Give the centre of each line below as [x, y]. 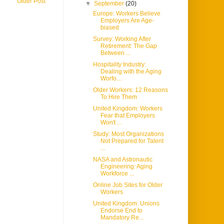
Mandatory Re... [122, 218]
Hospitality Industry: [119, 65]
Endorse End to [121, 211]
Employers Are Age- [127, 21]
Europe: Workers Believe [126, 14]
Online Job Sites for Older [127, 185]
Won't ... [111, 123]
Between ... [115, 53]
